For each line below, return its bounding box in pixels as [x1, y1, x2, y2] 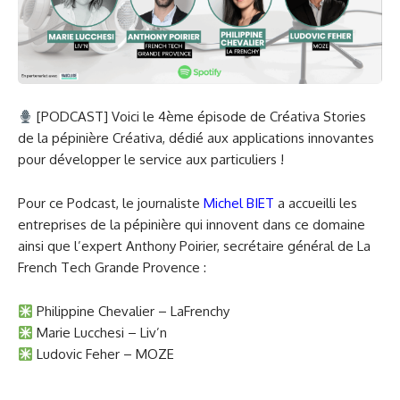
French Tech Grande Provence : [18, 259, 206, 277]
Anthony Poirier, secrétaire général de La [126, 237, 371, 255]
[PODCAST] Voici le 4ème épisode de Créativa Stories [33, 108, 367, 126]
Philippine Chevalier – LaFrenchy [37, 303, 230, 321]
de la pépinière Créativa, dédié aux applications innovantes [18, 129, 374, 147]
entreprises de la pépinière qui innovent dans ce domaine [18, 216, 365, 234]
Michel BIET [204, 195, 274, 212]
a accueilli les [274, 195, 357, 212]
